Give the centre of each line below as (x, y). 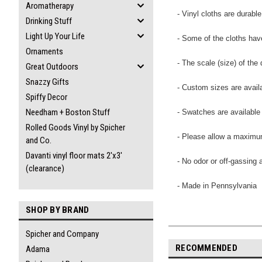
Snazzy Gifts (47, 82)
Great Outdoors (52, 67)
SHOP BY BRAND (58, 210)
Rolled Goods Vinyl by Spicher (75, 127)
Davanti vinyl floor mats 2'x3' (74, 156)
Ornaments (44, 51)
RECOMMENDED (206, 248)
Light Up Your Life (55, 36)
